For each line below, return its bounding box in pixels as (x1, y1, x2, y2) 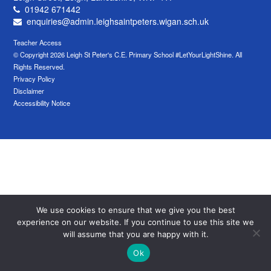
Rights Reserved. (13, 61, 65, 71)
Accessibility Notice (13, 97, 71, 108)
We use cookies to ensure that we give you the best (36, 205, 235, 215)
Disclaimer (13, 85, 45, 96)
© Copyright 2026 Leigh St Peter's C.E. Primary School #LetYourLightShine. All (13, 49, 243, 59)
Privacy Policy (13, 73, 56, 83)
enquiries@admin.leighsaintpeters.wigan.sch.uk (27, 15, 209, 27)
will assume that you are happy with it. (62, 229, 209, 239)
